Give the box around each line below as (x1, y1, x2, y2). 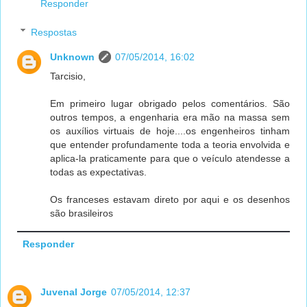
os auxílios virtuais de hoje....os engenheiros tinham (50, 125, 290, 136)
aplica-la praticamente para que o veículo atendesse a (50, 152, 290, 164)
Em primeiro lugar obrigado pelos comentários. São (50, 97, 290, 109)
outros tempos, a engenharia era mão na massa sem (50, 111, 290, 123)
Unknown (50, 51, 95, 62)
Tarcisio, (50, 70, 86, 82)
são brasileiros (50, 207, 114, 219)
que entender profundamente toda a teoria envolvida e (50, 138, 290, 150)
